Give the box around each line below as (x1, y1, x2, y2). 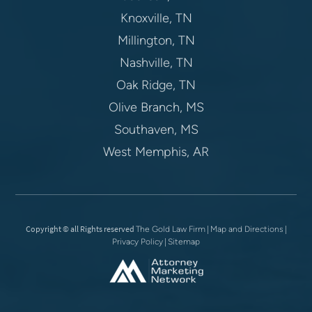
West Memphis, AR (103, 144, 209, 160)
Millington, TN (117, 33, 195, 49)
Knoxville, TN (120, 10, 192, 26)
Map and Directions (210, 224, 283, 235)
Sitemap (168, 237, 200, 247)
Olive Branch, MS (108, 100, 204, 116)
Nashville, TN (119, 55, 193, 71)
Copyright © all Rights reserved (25, 224, 136, 235)
